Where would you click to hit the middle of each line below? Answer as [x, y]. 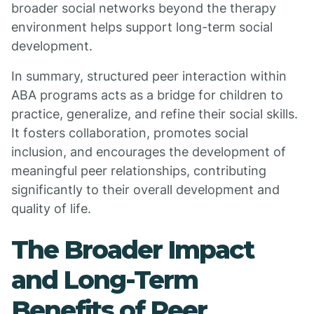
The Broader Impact [132, 250]
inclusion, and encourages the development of [149, 152]
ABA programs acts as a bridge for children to [147, 95]
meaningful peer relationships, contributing [139, 171]
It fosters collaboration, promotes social [130, 133]
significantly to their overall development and [145, 190]
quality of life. [51, 209]
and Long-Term [104, 280]
